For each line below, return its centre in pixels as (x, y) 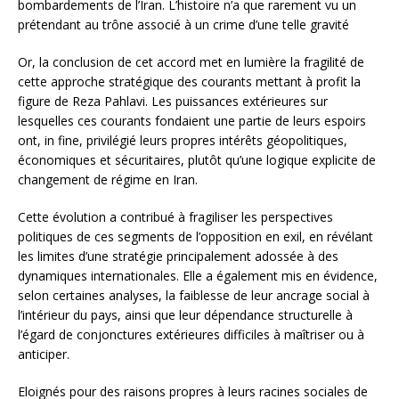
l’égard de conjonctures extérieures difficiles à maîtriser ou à (191, 334)
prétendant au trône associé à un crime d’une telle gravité (183, 24)
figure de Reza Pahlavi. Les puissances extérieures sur (173, 101)
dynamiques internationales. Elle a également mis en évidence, (198, 275)
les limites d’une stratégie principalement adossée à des (178, 256)
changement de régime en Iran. (108, 179)
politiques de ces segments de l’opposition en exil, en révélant (195, 236)
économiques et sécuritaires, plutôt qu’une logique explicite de (197, 159)
